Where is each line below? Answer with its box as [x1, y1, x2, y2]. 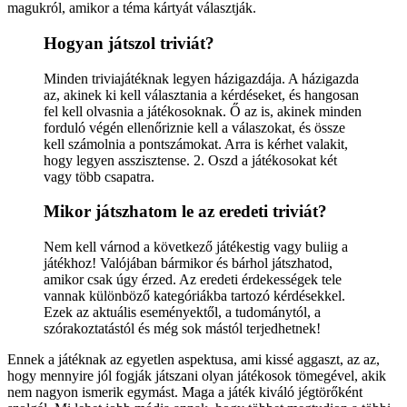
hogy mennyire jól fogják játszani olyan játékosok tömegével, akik [7, 368, 386, 384]
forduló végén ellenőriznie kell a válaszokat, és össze [44, 119, 345, 135]
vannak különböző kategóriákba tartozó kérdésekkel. [44, 288, 345, 304]
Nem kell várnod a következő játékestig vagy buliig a [44, 239, 348, 255]
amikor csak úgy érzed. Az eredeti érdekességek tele [44, 272, 342, 288]
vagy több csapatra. [44, 168, 154, 184]
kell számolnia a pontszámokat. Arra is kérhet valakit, [44, 135, 348, 152]
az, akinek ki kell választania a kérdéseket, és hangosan [44, 86, 359, 103]
